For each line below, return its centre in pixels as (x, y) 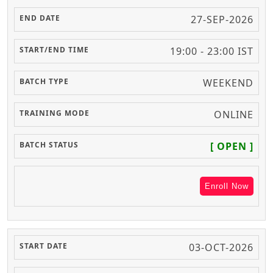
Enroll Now (227, 186)
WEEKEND (228, 83)
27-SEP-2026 (222, 20)
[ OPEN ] (232, 147)
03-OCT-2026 (221, 248)
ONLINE (234, 115)
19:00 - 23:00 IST (212, 51)
